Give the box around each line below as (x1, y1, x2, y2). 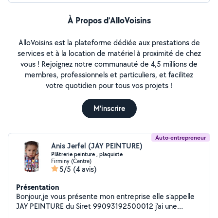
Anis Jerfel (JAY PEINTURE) (51, 141, 143, 151)
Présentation (16, 182, 59, 192)
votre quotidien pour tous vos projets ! (46, 80, 172, 91)
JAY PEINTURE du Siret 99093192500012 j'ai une (16, 201, 155, 211)
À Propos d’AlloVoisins (67, 14, 151, 26)
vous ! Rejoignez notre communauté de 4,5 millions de (20, 59, 198, 69)
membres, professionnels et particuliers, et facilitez (25, 70, 193, 80)
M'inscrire (93, 103, 125, 113)
